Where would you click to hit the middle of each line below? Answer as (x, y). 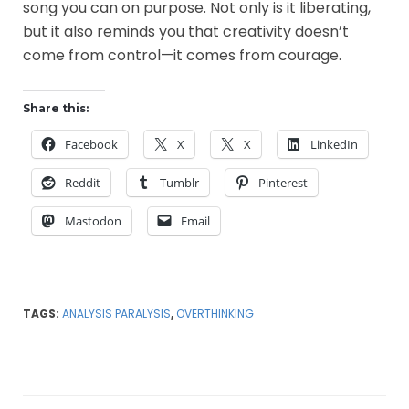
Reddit (83, 182)
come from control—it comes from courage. (182, 55)
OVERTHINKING (215, 313)
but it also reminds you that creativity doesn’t (186, 31)
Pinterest (283, 182)
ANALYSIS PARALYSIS (116, 313)
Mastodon (93, 220)
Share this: (56, 108)
